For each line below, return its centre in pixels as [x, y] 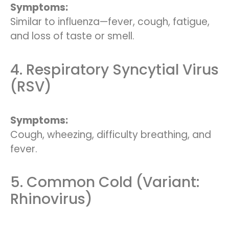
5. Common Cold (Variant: [105, 182]
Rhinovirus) [51, 199]
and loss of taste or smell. [72, 36]
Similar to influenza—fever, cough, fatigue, [110, 22]
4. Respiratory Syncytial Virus [114, 70]
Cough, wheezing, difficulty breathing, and [111, 134]
